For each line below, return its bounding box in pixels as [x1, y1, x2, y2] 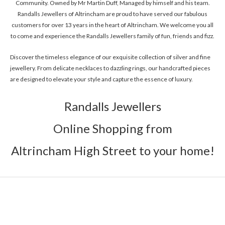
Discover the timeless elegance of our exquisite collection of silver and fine [10, 53, 210, 61]
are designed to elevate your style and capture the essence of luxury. [10, 75, 193, 83]
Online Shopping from [53, 121, 172, 136]
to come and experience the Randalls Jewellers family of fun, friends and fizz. [11, 32, 214, 40]
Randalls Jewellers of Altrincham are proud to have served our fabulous [18, 10, 207, 18]
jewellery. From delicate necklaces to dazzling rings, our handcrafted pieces [10, 64, 210, 72]
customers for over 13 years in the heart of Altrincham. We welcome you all [12, 21, 213, 29]
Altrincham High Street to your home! [11, 143, 214, 158]
